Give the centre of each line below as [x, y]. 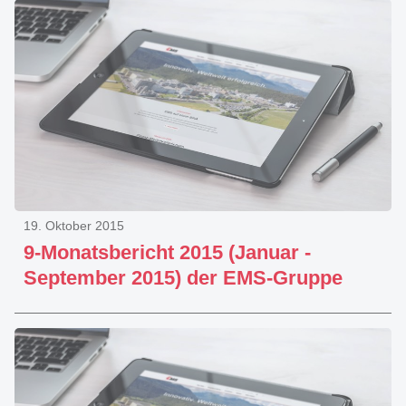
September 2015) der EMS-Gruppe [183, 278]
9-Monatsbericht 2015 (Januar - [167, 252]
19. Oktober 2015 [74, 226]
